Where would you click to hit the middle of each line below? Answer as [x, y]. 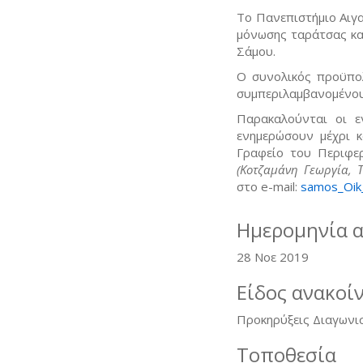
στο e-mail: [269, 186]
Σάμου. [256, 51]
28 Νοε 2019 [273, 256]
